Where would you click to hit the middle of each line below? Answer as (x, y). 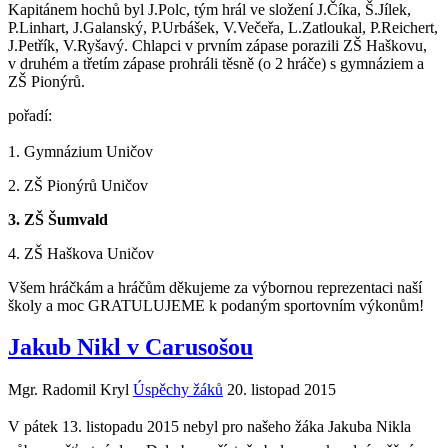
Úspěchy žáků (178, 390)
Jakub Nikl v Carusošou (130, 347)
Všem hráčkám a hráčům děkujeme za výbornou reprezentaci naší (215, 287)
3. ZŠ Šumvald (58, 219)
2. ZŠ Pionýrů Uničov (78, 185)
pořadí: (30, 115)
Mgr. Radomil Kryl (68, 390)
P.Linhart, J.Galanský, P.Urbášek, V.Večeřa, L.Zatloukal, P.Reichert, (223, 27)
